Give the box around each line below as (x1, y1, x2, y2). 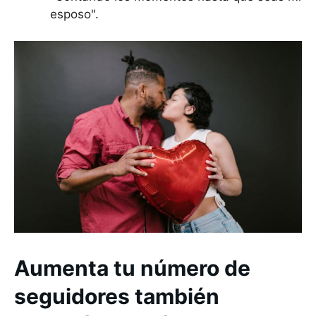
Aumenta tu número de (14, 255, 250, 281)
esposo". (50, 6, 99, 21)
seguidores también (14, 284, 219, 309)
